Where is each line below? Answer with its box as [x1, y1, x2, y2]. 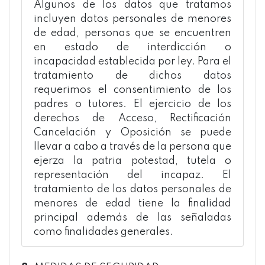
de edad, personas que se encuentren [34, 28, 231, 38]
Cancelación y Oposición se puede [34, 127, 231, 138]
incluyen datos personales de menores [34, 14, 231, 24]
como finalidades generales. [34, 227, 173, 237]
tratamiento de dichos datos [34, 70, 231, 81]
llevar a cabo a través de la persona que [34, 141, 231, 152]
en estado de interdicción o [34, 42, 231, 53]
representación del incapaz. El [34, 170, 231, 180]
